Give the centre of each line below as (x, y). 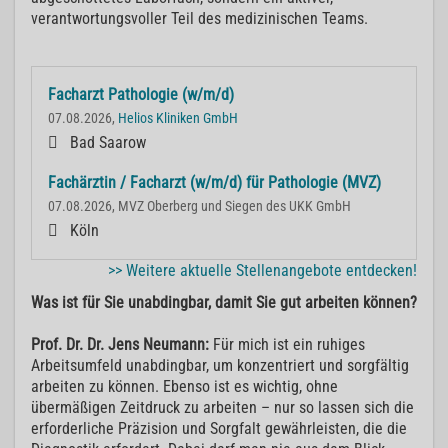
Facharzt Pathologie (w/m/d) (141, 95)
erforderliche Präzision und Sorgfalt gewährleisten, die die (219, 429)
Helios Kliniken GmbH (178, 119)
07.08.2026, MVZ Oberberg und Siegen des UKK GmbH (199, 207)
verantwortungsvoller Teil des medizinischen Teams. (199, 19)
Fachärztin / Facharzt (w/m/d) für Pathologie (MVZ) (214, 183)
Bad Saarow (108, 143)
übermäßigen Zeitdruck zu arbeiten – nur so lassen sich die (222, 408)
